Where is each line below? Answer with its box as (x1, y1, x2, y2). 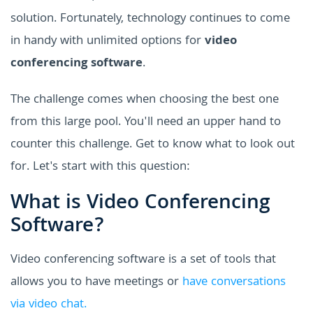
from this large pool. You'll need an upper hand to (10, 112, 281, 133)
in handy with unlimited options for (10, 31, 205, 52)
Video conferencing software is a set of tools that (10, 249, 276, 270)
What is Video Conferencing (10, 187, 270, 221)
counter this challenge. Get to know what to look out (10, 134, 295, 155)
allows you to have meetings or (10, 272, 182, 293)
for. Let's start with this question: (10, 156, 190, 177)
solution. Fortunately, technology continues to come (10, 8, 290, 29)
